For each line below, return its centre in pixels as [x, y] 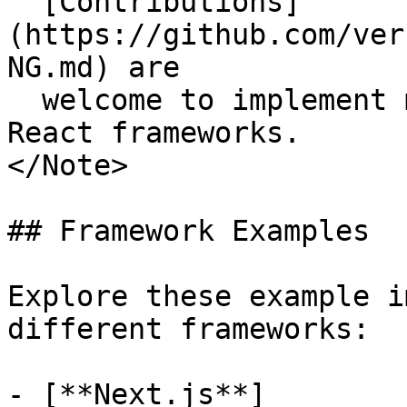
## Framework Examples [189, 231]
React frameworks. [154, 133]
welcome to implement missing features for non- [25, 100]
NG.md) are [94, 67]
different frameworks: [189, 329]
